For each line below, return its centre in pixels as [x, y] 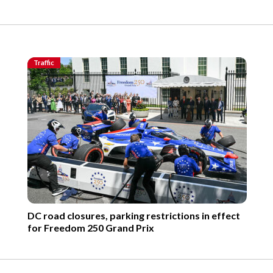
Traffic [44, 62]
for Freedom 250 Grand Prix [90, 227]
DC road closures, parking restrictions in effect [133, 215]
